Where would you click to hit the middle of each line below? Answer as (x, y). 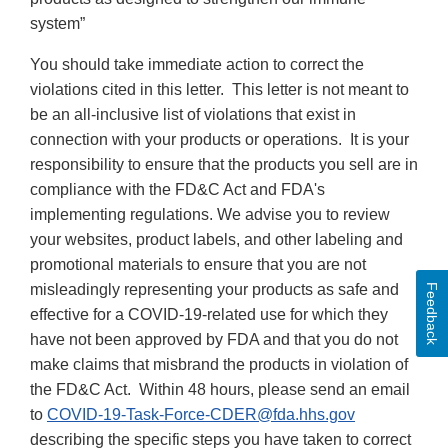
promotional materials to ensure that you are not (198, 265)
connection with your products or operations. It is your (219, 140)
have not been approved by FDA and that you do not (214, 340)
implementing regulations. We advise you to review (210, 215)
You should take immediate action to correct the (197, 65)
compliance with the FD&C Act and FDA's (177, 190)
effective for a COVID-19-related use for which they (209, 315)
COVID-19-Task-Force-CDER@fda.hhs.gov (201, 415)
